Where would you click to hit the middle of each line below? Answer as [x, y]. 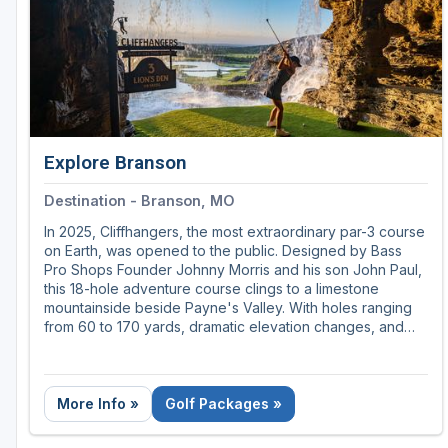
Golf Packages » [223, 404]
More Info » [98, 404]
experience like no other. [127, 365]
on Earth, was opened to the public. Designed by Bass [223, 251]
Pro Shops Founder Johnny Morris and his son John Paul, [233, 270]
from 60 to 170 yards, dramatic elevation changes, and [224, 327]
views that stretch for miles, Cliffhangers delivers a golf [224, 346]
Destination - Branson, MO [139, 201]
